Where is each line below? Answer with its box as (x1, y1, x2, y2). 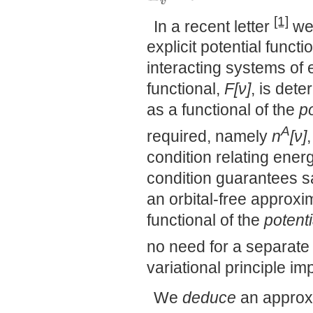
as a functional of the (147, 101, 299, 119)
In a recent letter (154, 17, 274, 36)
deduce (182, 288, 236, 307)
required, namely (147, 126, 272, 145)
